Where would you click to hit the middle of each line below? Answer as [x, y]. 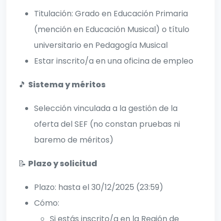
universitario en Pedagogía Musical [101, 45]
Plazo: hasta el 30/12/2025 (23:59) [99, 187]
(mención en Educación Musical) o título [112, 30]
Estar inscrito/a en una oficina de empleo [114, 61]
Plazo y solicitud [63, 164]
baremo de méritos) [74, 140]
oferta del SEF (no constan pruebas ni [107, 124]
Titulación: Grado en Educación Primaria [111, 14]
